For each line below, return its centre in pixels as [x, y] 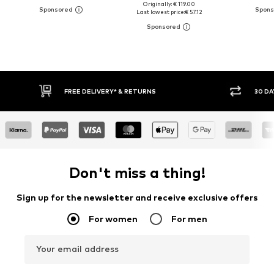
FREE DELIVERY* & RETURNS [48, 91]
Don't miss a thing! [137, 173]
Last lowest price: [160, 12]
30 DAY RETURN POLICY [230, 91]
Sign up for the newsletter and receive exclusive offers [137, 198]
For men [189, 219]
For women [113, 219]
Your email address [77, 249]
